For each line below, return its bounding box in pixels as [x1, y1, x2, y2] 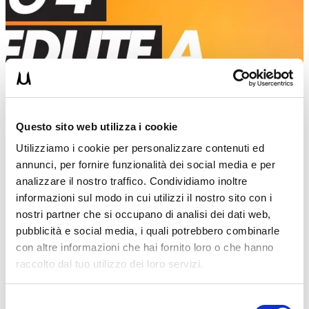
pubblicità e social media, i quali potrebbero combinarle [16, 225, 279, 237]
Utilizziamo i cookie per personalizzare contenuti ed [16, 142, 264, 154]
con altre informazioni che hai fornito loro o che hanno [16, 241, 274, 253]
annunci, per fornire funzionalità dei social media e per [16, 159, 275, 170]
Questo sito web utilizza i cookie [16, 120, 178, 132]
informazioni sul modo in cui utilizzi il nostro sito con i [16, 192, 272, 203]
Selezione [5, 295, 50, 308]
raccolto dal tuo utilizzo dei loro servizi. [16, 258, 203, 270]
